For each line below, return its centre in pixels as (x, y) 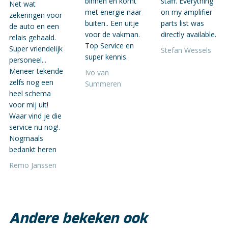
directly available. (189, 35)
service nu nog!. (35, 127)
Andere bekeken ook (78, 219)
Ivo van (97, 73)
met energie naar (113, 12)
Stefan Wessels (186, 50)
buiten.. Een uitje (112, 23)
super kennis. (106, 57)
